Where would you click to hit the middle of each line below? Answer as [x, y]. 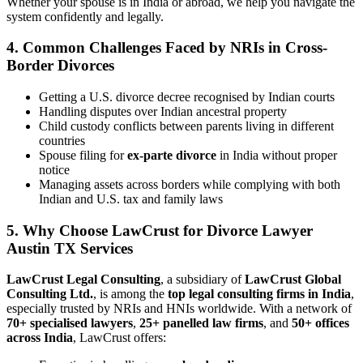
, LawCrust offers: [120, 338]
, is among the [130, 294]
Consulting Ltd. [50, 294]
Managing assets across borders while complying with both [190, 184]
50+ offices [320, 323]
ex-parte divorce [172, 155]
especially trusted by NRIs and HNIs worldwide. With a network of [179, 309]
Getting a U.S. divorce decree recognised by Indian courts [187, 96]
